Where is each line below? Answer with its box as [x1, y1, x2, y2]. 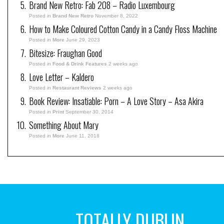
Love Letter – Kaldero [29, 70, 94, 83]
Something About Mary [29, 118, 98, 131]
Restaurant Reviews [52, 84, 101, 90]
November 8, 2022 [95, 12, 138, 18]
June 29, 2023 [66, 36, 100, 42]
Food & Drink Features [52, 60, 107, 66]
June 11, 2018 [66, 132, 99, 138]
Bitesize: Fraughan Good [29, 46, 102, 59]
